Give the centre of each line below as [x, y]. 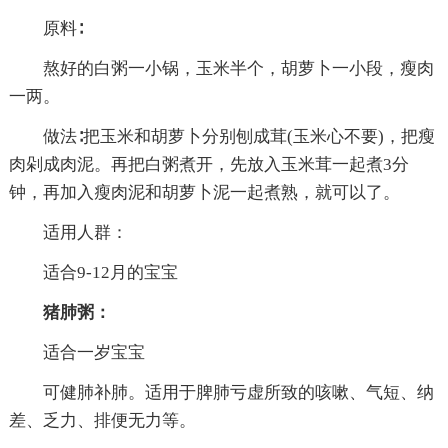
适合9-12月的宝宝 [93, 273]
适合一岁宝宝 [76, 353]
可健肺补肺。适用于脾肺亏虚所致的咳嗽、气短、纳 [221, 393]
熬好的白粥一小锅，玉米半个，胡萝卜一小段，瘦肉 [221, 69]
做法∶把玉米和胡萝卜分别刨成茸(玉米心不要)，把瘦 [221, 137]
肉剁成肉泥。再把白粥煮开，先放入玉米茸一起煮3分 [208, 165]
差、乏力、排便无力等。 [102, 421]
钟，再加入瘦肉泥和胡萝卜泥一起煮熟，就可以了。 [204, 193]
